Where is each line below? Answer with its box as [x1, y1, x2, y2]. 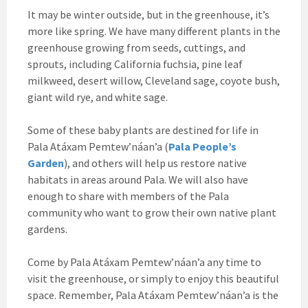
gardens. [27, 221, 67, 236]
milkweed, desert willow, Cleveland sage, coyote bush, [27, 73, 280, 87]
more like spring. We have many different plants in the [27, 23, 280, 38]
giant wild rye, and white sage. [27, 89, 168, 104]
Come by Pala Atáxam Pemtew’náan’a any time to [27, 254, 261, 269]
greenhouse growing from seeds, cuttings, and [27, 40, 245, 54]
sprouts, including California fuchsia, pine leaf [27, 56, 243, 71]
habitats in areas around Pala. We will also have [27, 172, 248, 186]
